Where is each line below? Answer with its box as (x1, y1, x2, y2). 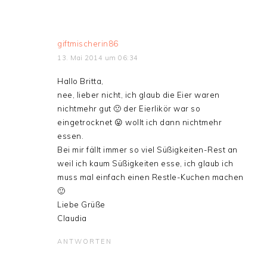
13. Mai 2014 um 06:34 (57, 54, 138, 62)
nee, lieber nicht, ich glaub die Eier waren (57, 90, 220, 100)
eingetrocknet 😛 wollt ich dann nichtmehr (57, 117, 222, 127)
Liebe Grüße (57, 200, 105, 209)
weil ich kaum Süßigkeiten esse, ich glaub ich (57, 159, 234, 168)
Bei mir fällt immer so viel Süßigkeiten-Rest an (57, 145, 238, 154)
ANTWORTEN (57, 237, 113, 246)
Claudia (57, 213, 87, 223)
